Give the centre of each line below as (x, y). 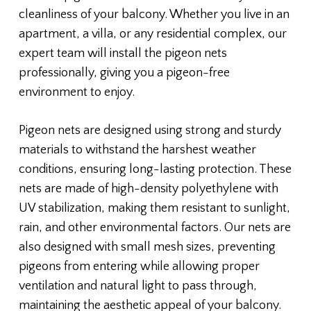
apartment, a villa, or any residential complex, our (152, 34)
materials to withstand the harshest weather (137, 150)
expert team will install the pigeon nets (123, 54)
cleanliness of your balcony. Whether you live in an (154, 15)
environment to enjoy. (76, 93)
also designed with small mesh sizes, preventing (147, 247)
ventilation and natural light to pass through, (137, 286)
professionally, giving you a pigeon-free (124, 73)
